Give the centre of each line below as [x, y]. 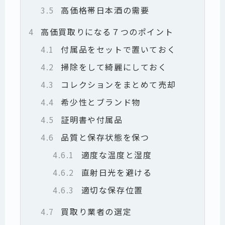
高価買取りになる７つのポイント [106, 31]
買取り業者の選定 [95, 211]
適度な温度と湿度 [115, 154]
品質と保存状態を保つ [104, 137]
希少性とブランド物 [99, 102]
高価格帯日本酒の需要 [104, 10]
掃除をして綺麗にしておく [113, 67]
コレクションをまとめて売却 [117, 84]
